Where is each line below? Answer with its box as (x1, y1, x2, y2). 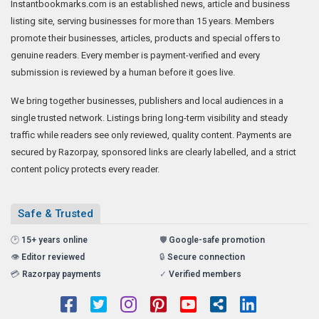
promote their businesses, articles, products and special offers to (11, 32, 281, 43)
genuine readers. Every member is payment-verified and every (11, 49, 260, 61)
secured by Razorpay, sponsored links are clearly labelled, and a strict (11, 146, 296, 157)
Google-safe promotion (169, 234, 265, 245)
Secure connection (167, 251, 245, 262)
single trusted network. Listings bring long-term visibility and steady (11, 112, 288, 123)
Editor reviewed (21, 251, 85, 262)
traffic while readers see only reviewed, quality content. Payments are (11, 129, 291, 140)
